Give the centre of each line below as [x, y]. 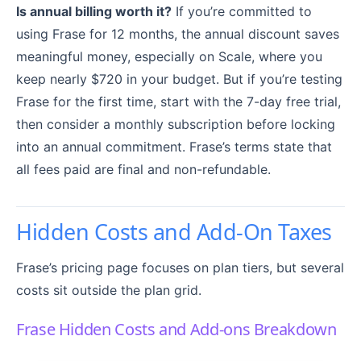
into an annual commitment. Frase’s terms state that [174, 146]
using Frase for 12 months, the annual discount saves [178, 33]
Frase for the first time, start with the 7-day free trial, [178, 101]
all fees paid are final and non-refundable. [143, 169]
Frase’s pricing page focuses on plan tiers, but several [180, 267]
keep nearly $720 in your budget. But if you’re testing [179, 79]
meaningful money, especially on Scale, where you [169, 56]
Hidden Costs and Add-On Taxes [174, 231]
